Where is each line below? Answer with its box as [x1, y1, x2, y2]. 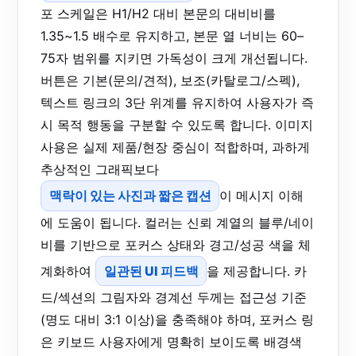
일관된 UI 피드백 [103, 263, 199, 280]
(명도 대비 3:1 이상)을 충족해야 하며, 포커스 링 [41, 311, 314, 328]
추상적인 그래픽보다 [41, 161, 159, 177]
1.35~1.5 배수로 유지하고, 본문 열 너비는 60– [41, 27, 304, 44]
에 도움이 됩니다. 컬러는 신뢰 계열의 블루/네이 [41, 214, 314, 230]
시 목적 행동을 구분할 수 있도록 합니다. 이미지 [41, 116, 313, 133]
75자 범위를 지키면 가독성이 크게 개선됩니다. [41, 49, 308, 66]
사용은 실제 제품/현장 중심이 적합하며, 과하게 [41, 138, 310, 155]
